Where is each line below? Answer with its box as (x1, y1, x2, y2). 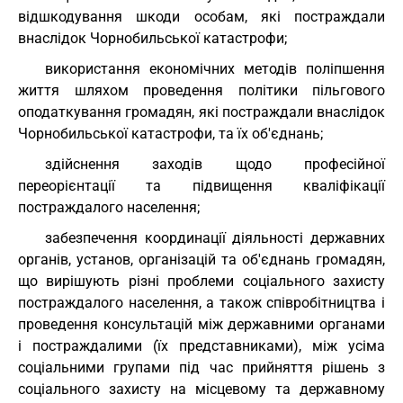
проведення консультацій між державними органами (18, 316, 385, 333)
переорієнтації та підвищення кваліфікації (18, 177, 385, 194)
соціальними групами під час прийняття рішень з (18, 359, 385, 376)
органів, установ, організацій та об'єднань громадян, (18, 251, 385, 268)
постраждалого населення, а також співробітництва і (18, 294, 385, 311)
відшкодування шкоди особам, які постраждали (18, 8, 385, 25)
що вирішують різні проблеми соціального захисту (18, 273, 385, 290)
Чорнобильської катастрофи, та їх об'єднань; (18, 125, 323, 142)
